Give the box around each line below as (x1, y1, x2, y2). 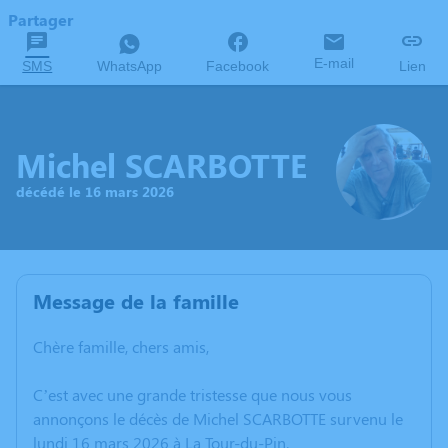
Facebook (206, 58, 270, 74)
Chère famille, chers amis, (33, 336, 209, 357)
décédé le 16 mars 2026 (16, 181, 174, 201)
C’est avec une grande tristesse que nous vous (33, 384, 352, 405)
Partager (8, 9, 73, 30)
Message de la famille (33, 287, 239, 314)
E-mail (314, 55, 355, 71)
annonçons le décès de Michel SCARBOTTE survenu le (33, 408, 403, 429)
